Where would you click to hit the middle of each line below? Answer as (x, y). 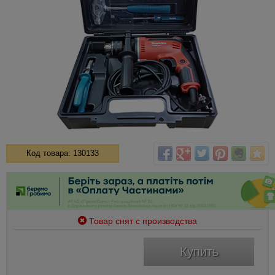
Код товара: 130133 (63, 153)
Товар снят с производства (143, 221)
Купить (199, 251)
